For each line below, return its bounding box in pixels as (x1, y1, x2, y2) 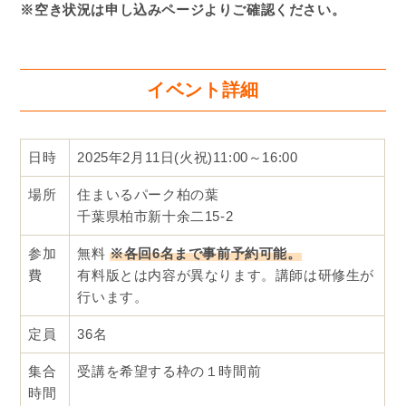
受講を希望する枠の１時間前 (77, 363, 262, 380)
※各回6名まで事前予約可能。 (110, 246, 302, 262)
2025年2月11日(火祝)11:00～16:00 (77, 150, 298, 166)
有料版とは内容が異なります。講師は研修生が (77, 267, 375, 284)
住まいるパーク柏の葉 (77, 187, 219, 203)
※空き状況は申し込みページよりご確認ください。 (20, 2, 346, 18)
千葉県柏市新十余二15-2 (77, 208, 234, 225)
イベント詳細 (147, 80, 259, 101)
